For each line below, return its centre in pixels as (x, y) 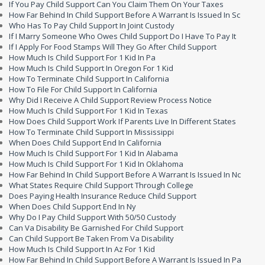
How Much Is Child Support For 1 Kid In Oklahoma (96, 164)
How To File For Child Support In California (83, 89)
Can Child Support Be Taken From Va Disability (91, 238)
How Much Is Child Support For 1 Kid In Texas (88, 111)
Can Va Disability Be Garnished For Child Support (96, 228)
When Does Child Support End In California (85, 143)
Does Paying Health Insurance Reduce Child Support (103, 196)
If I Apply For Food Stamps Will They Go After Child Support (113, 47)
